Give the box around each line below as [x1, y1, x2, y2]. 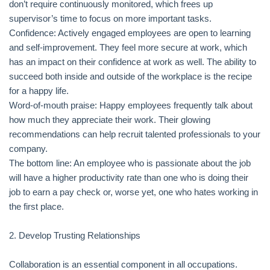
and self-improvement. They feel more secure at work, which [9, 42, 247, 52]
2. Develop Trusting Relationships [9, 230, 140, 240]
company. [9, 143, 48, 154]
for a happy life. [9, 86, 69, 96]
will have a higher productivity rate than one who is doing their [9, 172, 248, 183]
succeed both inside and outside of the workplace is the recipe [9, 71, 252, 81]
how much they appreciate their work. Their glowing [9, 115, 210, 125]
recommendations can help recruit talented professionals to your [9, 129, 260, 139]
